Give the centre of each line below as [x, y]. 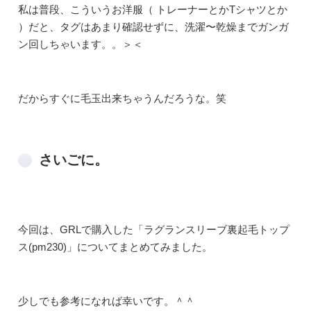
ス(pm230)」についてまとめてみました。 [115, 247]
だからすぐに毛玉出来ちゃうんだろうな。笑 [122, 98]
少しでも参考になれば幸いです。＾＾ [107, 301]
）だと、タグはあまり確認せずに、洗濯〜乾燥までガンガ [153, 27]
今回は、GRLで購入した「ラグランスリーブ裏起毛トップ [154, 230]
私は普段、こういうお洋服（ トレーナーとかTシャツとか [153, 10]
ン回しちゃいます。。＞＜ [81, 44]
